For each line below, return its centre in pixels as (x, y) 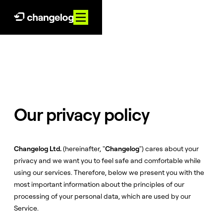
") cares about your (169, 149)
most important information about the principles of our (99, 184)
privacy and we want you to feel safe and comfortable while (107, 161)
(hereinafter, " (83, 149)
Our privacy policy (82, 114)
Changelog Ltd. (38, 149)
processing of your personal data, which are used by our (102, 196)
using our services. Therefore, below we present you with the (109, 172)
